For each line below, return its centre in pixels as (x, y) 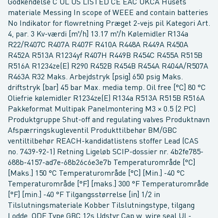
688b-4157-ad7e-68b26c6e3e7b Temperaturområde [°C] (101, 163)
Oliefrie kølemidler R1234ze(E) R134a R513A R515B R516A (106, 99)
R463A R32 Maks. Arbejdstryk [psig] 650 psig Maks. (95, 77)
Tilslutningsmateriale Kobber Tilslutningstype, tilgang (101, 206)
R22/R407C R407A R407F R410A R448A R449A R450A (98, 45)
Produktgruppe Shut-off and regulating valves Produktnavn (109, 120)
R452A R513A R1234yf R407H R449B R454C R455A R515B (105, 56)
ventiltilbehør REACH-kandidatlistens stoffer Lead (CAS (103, 142)
